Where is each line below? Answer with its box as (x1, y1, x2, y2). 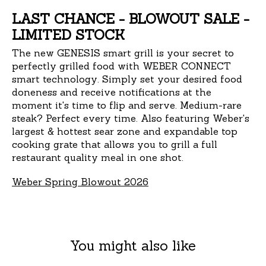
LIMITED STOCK (12, 26, 125, 43)
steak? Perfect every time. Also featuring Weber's (12, 112, 249, 124)
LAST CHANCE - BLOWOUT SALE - (12, 9, 249, 27)
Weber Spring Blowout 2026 (12, 175, 148, 188)
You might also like (70, 236, 196, 254)
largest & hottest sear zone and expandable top (12, 125, 237, 137)
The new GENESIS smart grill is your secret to (12, 46, 234, 59)
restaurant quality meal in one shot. (12, 151, 183, 163)
